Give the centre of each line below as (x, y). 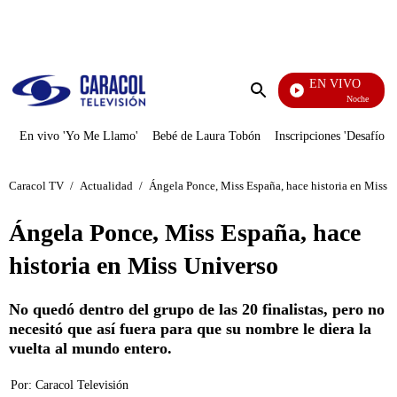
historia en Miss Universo (144, 265)
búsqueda (284, 124)
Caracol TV (36, 185)
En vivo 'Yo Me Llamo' (79, 136)
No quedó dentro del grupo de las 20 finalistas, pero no (197, 309)
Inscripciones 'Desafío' (331, 136)
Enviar (276, 108)
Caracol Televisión (82, 385)
